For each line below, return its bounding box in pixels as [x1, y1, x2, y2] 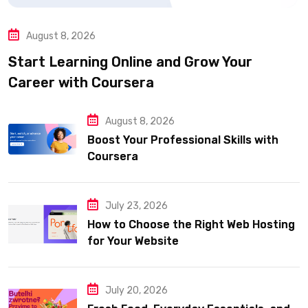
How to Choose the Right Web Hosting [87, 218, 295, 232]
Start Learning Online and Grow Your [8, 54, 252, 71]
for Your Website [87, 234, 179, 248]
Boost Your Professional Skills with [87, 133, 278, 147]
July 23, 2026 [105, 200, 168, 212]
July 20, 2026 [105, 285, 168, 297]
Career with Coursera [8, 74, 154, 91]
